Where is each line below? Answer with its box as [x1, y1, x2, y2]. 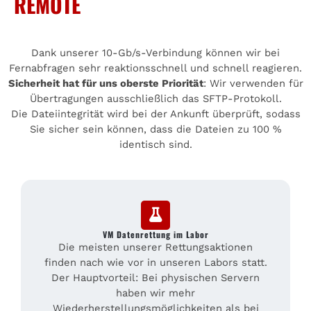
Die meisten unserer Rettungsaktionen [58, 240, 253, 253]
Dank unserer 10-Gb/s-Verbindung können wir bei [31, 46, 280, 59]
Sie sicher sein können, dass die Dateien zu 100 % [29, 122, 282, 135]
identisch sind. [119, 137, 192, 151]
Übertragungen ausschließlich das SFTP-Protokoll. [29, 92, 282, 105]
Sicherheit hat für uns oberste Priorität [8, 76, 203, 90]
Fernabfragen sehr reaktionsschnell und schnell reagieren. [9, 61, 302, 74]
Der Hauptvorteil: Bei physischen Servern [51, 271, 260, 284]
